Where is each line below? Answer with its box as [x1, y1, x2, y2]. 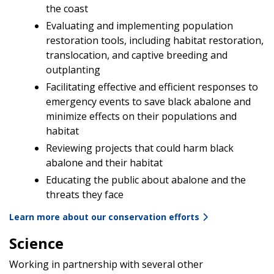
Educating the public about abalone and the [46, 172, 246, 187]
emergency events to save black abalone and [46, 94, 251, 108]
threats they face [46, 187, 124, 201]
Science [9, 232, 64, 253]
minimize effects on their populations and [46, 109, 237, 123]
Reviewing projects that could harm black [46, 141, 234, 155]
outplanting [46, 62, 100, 76]
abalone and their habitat [46, 155, 163, 169]
